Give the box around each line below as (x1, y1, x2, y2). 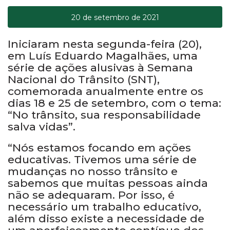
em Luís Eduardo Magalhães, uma (8, 49, 198, 63)
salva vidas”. (8, 120, 75, 133)
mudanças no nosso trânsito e (8, 164, 178, 178)
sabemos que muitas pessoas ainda (8, 176, 208, 189)
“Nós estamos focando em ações (8, 141, 191, 154)
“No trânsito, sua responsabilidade (8, 108, 201, 122)
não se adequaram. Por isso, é (8, 188, 175, 201)
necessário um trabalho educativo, (8, 200, 201, 213)
